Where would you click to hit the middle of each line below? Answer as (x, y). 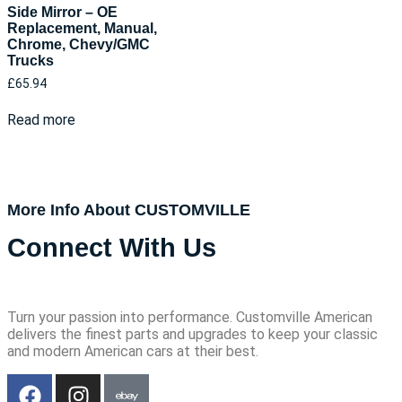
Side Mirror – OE (62, 13)
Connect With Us (112, 247)
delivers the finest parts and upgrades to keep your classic (192, 334)
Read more (41, 120)
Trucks (31, 61)
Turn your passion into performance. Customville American (190, 317)
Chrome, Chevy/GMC (79, 45)
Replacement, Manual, (82, 29)
